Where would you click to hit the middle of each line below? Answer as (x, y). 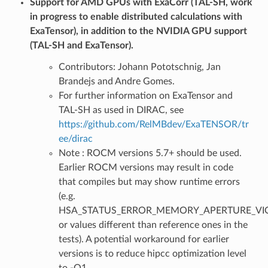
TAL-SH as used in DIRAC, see (121, 110)
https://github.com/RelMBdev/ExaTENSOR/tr (153, 124)
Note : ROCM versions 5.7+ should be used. (150, 153)
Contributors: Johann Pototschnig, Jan (139, 67)
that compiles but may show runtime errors (149, 182)
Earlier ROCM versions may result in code (146, 167)
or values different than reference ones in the (153, 225)
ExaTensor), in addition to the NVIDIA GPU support (138, 31)
